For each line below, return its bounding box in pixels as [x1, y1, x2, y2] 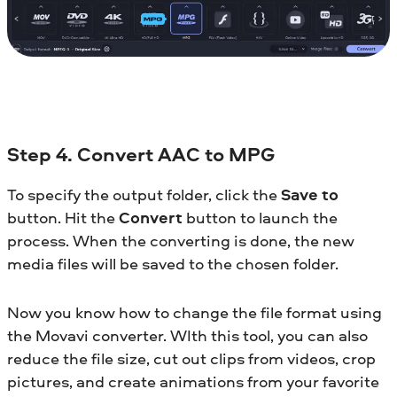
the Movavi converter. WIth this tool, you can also [7, 324, 368, 347]
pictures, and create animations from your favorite [7, 370, 379, 393]
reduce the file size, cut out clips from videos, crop [7, 347, 376, 370]
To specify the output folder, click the [7, 183, 281, 206]
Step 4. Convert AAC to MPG [7, 140, 275, 167]
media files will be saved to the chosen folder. [7, 253, 339, 276]
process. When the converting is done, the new [7, 230, 354, 253]
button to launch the [183, 206, 338, 230]
